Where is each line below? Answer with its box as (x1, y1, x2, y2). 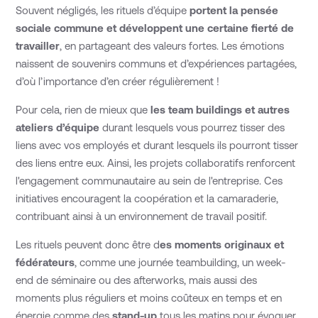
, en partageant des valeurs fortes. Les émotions (60, 39, 285, 52)
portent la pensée (187, 4, 279, 16)
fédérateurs (16, 256, 75, 268)
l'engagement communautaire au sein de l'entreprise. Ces (16, 174, 283, 187)
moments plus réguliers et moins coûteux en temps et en (16, 291, 283, 304)
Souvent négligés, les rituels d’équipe (16, 4, 187, 16)
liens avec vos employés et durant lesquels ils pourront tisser (16, 138, 299, 151)
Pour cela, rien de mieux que (16, 103, 151, 116)
